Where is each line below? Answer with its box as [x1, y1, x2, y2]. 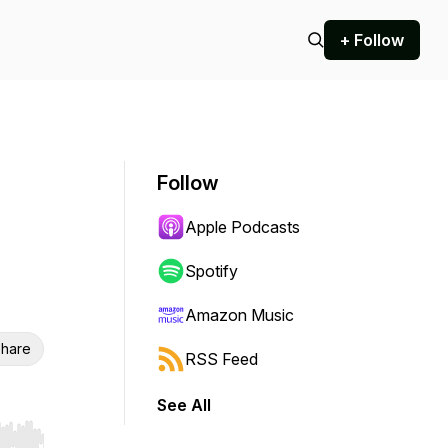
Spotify [185, 261, 238, 281]
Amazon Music [185, 305, 294, 325]
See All [157, 395, 211, 415]
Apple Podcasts [185, 217, 300, 237]
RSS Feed [185, 349, 258, 369]
